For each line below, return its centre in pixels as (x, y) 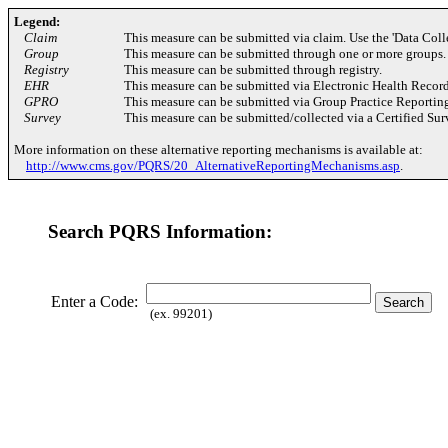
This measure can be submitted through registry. (253, 69)
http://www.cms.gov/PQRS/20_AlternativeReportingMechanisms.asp (213, 165)
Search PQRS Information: (160, 231)
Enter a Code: (96, 301)
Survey (42, 117)
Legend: (37, 21)
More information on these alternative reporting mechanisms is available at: (218, 149)
